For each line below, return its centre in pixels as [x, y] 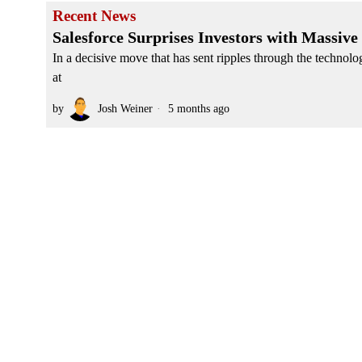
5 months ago [197, 108]
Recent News [94, 16]
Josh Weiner [125, 108]
